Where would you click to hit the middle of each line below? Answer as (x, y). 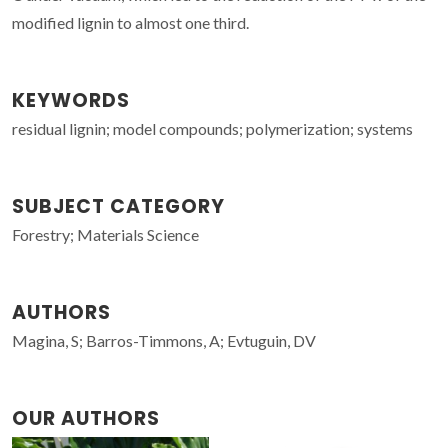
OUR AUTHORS (86, 418)
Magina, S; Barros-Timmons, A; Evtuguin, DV (164, 340)
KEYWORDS (71, 100)
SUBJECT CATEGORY (118, 206)
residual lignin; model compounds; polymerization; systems (212, 128)
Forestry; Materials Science (105, 234)
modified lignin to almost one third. (130, 22)
